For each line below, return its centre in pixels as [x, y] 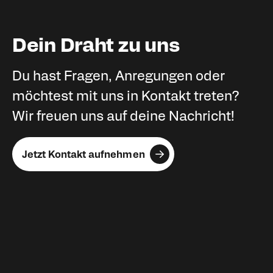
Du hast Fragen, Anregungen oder [119, 75]
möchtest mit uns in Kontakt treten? [126, 95]
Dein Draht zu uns [96, 44]
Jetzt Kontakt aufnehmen [83, 154]
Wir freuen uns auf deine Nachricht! [123, 115]
